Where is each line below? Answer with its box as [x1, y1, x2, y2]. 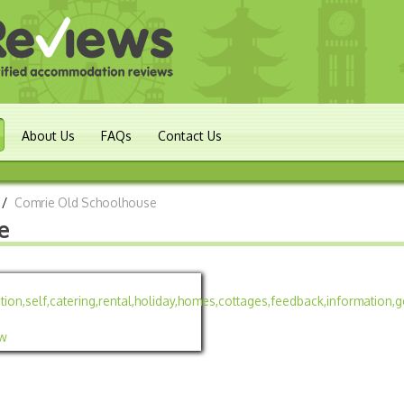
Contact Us [158, 128, 222, 143]
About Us [22, 128, 75, 143]
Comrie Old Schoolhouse [14, 195, 157, 210]
